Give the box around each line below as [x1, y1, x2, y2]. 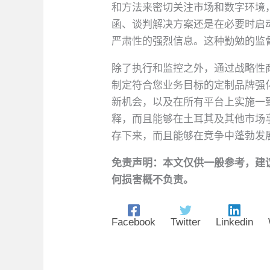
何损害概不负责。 [111, 174, 194, 186]
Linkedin [216, 216, 254, 228]
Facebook [111, 216, 156, 228]
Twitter [171, 216, 201, 228]
